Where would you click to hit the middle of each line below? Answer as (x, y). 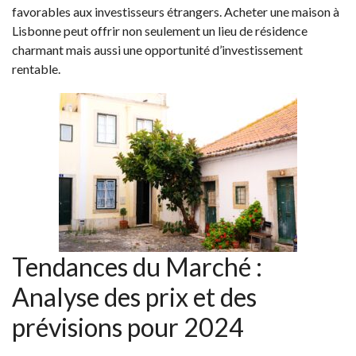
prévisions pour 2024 (128, 327)
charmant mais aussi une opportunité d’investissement (157, 50)
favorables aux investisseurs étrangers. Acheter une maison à (176, 12)
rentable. (36, 69)
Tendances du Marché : (137, 267)
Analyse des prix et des (134, 297)
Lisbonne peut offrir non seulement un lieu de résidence (160, 31)
